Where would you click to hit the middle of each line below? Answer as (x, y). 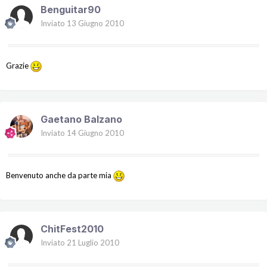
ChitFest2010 (72, 229)
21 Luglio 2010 (93, 243)
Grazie (18, 66)
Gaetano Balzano (81, 119)
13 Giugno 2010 (95, 24)
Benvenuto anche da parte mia (60, 176)
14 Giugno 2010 (95, 133)
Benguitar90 (71, 10)
